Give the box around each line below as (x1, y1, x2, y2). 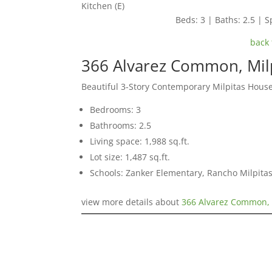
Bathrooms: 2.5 (90, 119, 152, 131)
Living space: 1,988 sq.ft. (90, 135, 190, 147)
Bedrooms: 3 (90, 103, 141, 115)
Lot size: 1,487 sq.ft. (90, 151, 171, 163)
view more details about (81, 195, 182, 208)
